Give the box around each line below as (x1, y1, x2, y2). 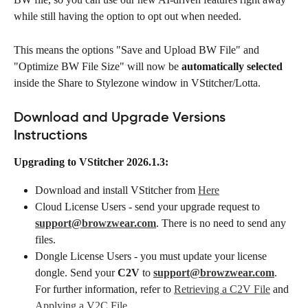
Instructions (14, 126, 87, 144)
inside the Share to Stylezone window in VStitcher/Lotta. (14, 76, 263, 89)
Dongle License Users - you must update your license (35, 250, 269, 263)
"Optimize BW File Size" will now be (14, 60, 181, 72)
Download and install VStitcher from (35, 184, 198, 196)
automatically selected (181, 60, 283, 72)
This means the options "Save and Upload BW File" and (14, 43, 262, 56)
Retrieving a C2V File (174, 283, 270, 296)
